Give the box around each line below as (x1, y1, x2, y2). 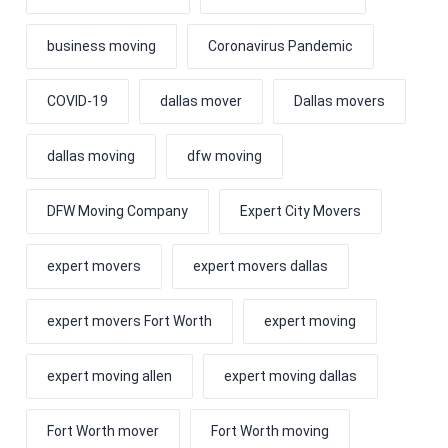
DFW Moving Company (46, 202, 188, 219)
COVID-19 (46, 92, 108, 109)
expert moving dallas (223, 367, 357, 384)
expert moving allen (46, 367, 172, 384)
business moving (46, 37, 156, 54)
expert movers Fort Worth (46, 312, 212, 329)
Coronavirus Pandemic (207, 37, 353, 54)
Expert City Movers (239, 202, 361, 219)
